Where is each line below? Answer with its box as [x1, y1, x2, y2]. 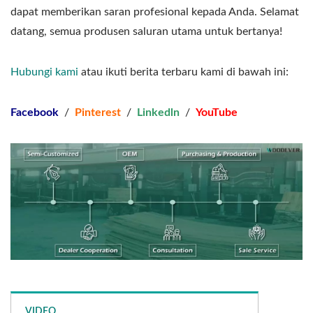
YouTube [196, 106, 238, 118]
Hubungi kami [10, 66, 78, 78]
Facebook [10, 106, 59, 118]
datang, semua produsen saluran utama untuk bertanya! [10, 25, 282, 37]
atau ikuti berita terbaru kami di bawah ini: [78, 66, 289, 78]
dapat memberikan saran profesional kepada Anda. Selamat [10, 6, 299, 17]
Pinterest [75, 106, 121, 118]
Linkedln [137, 106, 180, 118]
